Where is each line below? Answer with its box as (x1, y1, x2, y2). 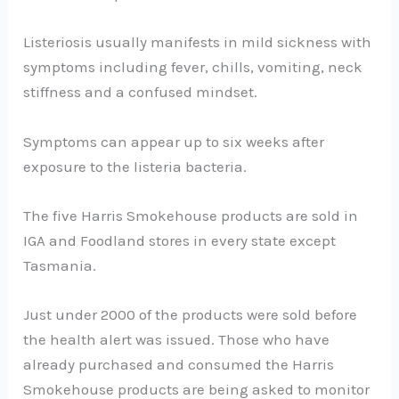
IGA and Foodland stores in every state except (23, 231, 337, 249)
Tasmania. (23, 256, 97, 274)
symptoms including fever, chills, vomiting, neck (23, 58, 363, 77)
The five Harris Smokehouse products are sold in (23, 206, 359, 224)
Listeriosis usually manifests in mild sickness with (23, 33, 372, 52)
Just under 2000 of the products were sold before (23, 305, 358, 323)
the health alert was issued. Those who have (23, 330, 330, 348)
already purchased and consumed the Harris (23, 355, 335, 373)
